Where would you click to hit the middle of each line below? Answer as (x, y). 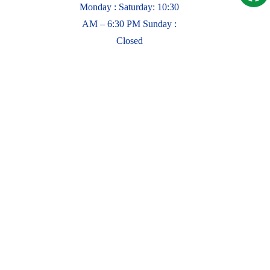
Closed (129, 41)
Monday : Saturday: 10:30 (129, 7)
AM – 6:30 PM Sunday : (129, 24)
